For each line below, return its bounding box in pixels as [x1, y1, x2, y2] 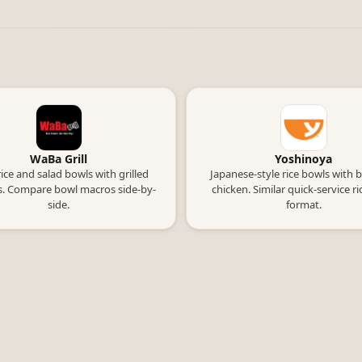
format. [285, 197, 322, 212]
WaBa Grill [30, 151, 87, 166]
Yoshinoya [275, 151, 332, 166]
